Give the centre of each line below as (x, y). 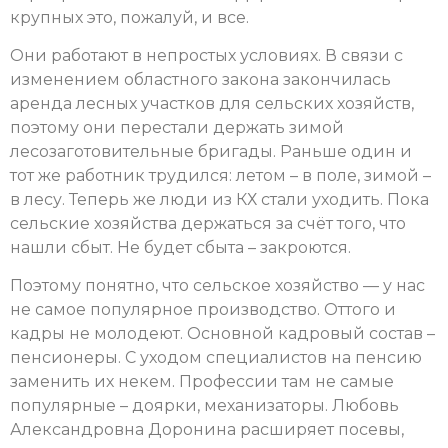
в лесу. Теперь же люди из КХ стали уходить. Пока (219, 199)
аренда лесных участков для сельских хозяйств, (212, 103)
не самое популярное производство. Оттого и (203, 310)
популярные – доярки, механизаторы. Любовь (204, 406)
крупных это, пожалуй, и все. (129, 17)
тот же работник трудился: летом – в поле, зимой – (220, 175)
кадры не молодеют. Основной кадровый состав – (222, 334)
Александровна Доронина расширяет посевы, (207, 430)
